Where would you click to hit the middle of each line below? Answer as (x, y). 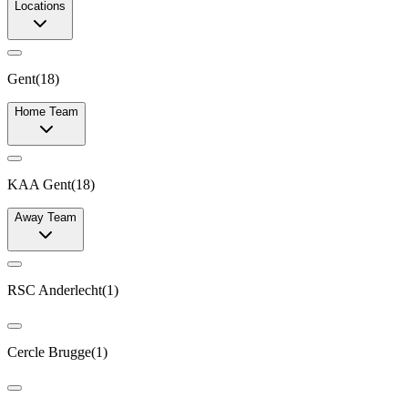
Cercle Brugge (49, 352)
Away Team (46, 217)
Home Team (46, 111)
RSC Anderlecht (55, 290)
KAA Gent (39, 184)
